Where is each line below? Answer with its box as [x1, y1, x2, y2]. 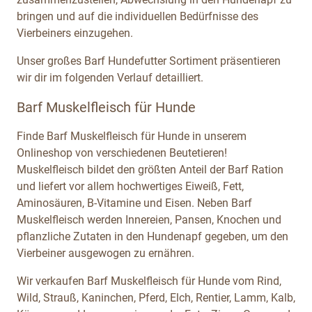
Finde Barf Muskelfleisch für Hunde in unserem [17, 129, 247, 143]
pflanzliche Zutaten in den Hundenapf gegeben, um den [17, 229, 288, 243]
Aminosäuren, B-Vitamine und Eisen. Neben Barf [17, 196, 252, 210]
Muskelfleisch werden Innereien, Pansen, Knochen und [17, 212, 281, 226]
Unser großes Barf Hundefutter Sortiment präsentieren [17, 54, 281, 68]
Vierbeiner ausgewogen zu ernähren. [17, 246, 194, 260]
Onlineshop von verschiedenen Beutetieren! [17, 146, 227, 159]
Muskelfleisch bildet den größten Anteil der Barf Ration [17, 162, 283, 176]
